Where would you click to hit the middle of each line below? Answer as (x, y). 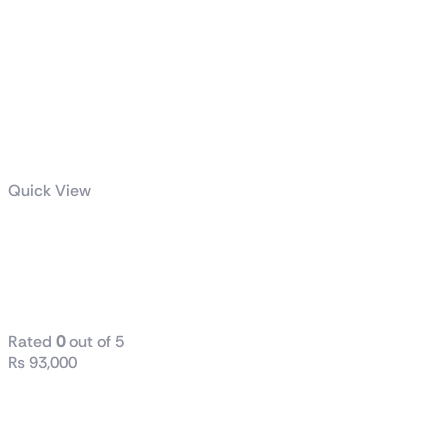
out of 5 (94, 342)
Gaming (65, 266)
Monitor (67, 296)
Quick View (49, 191)
